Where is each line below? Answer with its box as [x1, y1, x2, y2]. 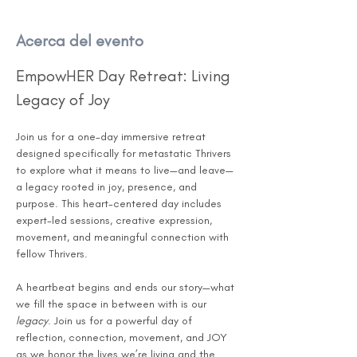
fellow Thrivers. [16, 247, 88, 261]
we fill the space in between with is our [16, 297, 210, 311]
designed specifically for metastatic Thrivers [16, 147, 234, 160]
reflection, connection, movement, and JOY [16, 331, 230, 344]
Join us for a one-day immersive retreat [16, 130, 209, 143]
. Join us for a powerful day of [48, 314, 195, 328]
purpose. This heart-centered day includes [16, 197, 225, 210]
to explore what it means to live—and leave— [16, 163, 233, 177]
